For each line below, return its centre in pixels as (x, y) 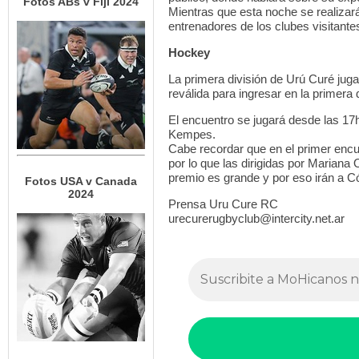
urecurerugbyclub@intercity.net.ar (256, 218)
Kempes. (192, 134)
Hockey (189, 52)
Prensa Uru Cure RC (223, 204)
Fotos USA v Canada (81, 181)
